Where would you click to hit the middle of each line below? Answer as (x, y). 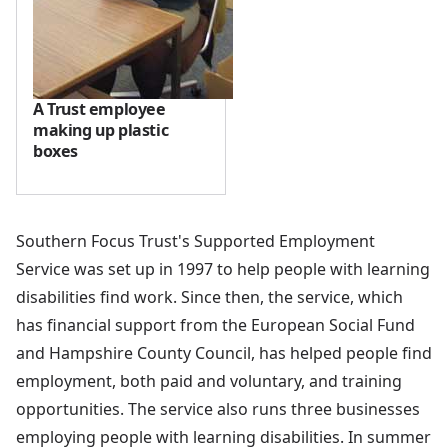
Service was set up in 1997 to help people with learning (223, 268)
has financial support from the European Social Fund (215, 324)
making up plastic (101, 129)
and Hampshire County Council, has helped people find (224, 352)
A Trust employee (99, 108)
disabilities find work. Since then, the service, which (209, 296)
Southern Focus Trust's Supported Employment (195, 240)
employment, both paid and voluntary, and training (209, 380)
